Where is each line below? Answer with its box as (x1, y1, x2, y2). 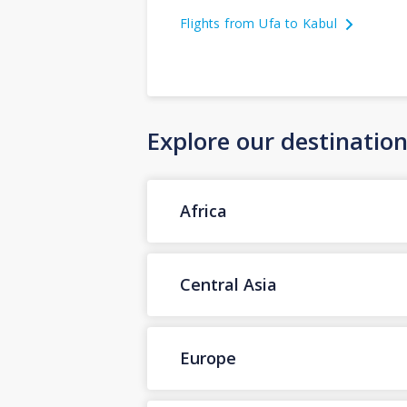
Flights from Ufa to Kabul (180, 14, 337, 32)
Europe (180, 347, 236, 370)
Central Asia (180, 273, 277, 296)
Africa (180, 200, 227, 223)
